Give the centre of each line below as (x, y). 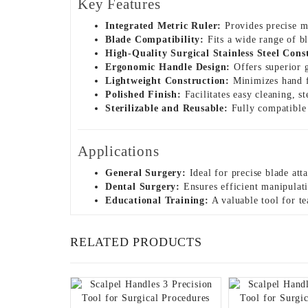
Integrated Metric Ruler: (164, 26)
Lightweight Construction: (167, 81)
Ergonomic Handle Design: (168, 67)
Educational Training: (157, 200)
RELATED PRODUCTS (136, 242)
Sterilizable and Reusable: (167, 108)
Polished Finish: (143, 95)
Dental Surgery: (143, 187)
